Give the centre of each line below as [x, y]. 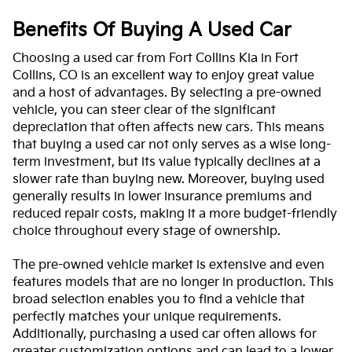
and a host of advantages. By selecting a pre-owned [167, 93]
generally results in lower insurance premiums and [162, 197]
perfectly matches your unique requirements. [147, 317]
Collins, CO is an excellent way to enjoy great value [163, 76]
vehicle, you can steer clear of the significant [144, 111]
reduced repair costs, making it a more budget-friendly [175, 214]
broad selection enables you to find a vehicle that [159, 300]
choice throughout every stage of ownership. [147, 232]
